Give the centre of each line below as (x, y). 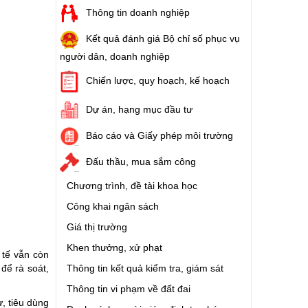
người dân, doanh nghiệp (115, 56)
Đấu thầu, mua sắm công (141, 161)
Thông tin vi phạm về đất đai (129, 288)
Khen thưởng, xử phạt (114, 247)
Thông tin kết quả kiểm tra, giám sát (145, 268)
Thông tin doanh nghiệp (138, 12)
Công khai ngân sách (113, 206)
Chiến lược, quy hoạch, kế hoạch (158, 81)
